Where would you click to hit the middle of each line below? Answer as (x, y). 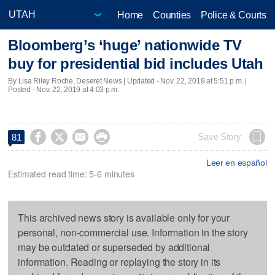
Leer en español (236, 162)
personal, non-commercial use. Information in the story (133, 232)
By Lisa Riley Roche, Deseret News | (68, 81)
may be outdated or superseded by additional (114, 247)
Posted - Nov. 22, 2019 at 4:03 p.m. (64, 89)
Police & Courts (233, 15)
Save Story (219, 137)
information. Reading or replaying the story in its (119, 261)
